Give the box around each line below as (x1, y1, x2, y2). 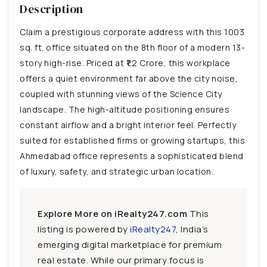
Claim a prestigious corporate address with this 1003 (20, 26, 244, 38)
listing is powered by (38, 222, 130, 235)
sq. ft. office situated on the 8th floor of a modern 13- (20, 41, 245, 53)
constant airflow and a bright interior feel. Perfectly (20, 119, 236, 131)
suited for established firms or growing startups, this (20, 134, 245, 146)
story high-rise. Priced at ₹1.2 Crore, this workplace (20, 57, 231, 69)
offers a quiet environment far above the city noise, (20, 72, 238, 84)
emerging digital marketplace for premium (38, 238, 222, 251)
